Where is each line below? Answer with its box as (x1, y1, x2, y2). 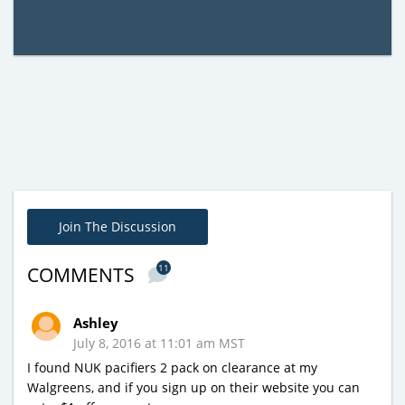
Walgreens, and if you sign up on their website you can (27, 379, 360, 397)
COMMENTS (27, 262, 139, 288)
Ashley (73, 314, 118, 333)
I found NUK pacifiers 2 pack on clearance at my (27, 359, 317, 377)
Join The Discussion (59, 218, 176, 236)
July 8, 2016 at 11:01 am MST (73, 334, 245, 353)
